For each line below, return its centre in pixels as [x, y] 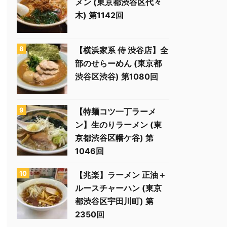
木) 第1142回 [99, 15]
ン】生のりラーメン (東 [118, 125]
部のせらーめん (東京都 [118, 63]
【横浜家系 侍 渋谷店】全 [122, 50]
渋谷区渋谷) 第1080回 [117, 77]
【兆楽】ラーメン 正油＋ [121, 175]
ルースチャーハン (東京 [118, 188]
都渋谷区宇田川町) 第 [114, 201]
